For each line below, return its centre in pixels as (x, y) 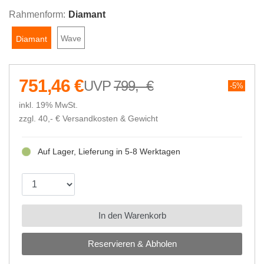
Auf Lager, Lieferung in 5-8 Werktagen (109, 151)
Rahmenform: (37, 15)
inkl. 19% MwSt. (48, 105)
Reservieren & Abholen (132, 243)
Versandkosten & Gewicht (110, 119)
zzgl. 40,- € (39, 119)
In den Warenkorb (132, 215)
